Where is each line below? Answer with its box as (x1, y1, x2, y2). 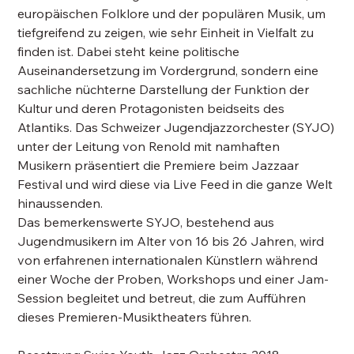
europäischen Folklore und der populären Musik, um (17, 6, 326, 21)
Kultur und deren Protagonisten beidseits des (17, 100, 285, 116)
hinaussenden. (17, 195, 104, 211)
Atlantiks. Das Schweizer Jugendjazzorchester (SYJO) (17, 119, 335, 135)
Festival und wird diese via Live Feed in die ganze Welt (17, 176, 333, 192)
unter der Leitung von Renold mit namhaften (17, 138, 281, 154)
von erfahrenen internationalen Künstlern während (17, 252, 318, 268)
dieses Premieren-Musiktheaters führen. (17, 309, 252, 325)
